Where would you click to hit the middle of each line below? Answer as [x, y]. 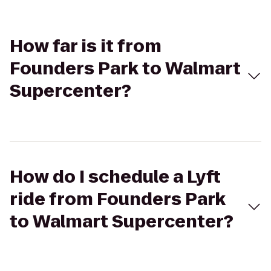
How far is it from [86, 46]
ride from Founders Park [118, 199]
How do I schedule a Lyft [115, 177]
